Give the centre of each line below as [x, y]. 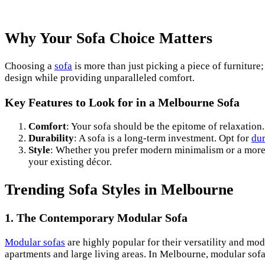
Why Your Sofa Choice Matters [109, 38]
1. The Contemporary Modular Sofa [96, 217]
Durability [51, 138]
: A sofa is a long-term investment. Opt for [163, 138]
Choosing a [30, 66]
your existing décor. [70, 162]
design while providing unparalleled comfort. [100, 77]
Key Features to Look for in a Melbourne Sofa [122, 102]
